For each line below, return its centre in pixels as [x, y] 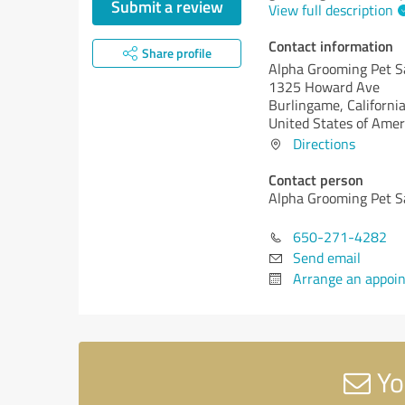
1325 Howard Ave [324, 87]
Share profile [176, 53]
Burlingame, [308, 105]
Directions [324, 144]
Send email [327, 258]
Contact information [331, 46]
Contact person [316, 179]
